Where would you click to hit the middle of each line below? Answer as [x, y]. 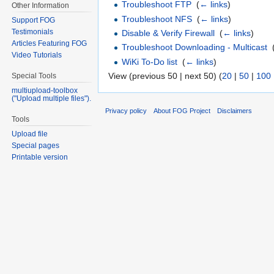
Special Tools [34, 76]
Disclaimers [235, 110]
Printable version [40, 157]
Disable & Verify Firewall [168, 33]
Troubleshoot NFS [157, 19]
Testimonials [33, 32]
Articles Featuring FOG [50, 44]
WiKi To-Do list [150, 61]
